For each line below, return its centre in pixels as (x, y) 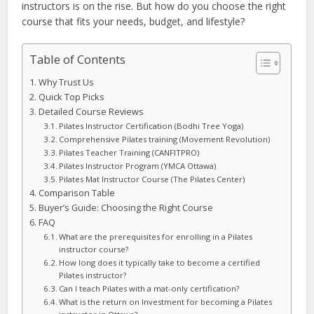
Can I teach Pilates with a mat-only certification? (149, 288)
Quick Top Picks (71, 97)
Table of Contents (78, 60)
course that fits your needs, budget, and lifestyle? (134, 21)
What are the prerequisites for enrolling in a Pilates (156, 237)
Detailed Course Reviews (91, 112)
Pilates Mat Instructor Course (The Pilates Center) (152, 179)
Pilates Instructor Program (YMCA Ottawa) (138, 166)
